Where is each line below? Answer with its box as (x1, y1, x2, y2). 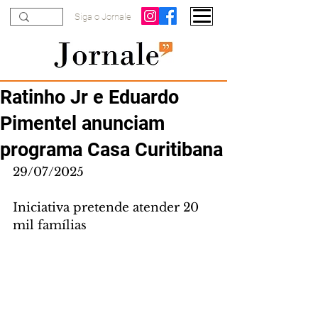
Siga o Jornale (75, 11, 131, 22)
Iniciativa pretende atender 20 (13, 200, 202, 215)
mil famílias (13, 218, 87, 233)
